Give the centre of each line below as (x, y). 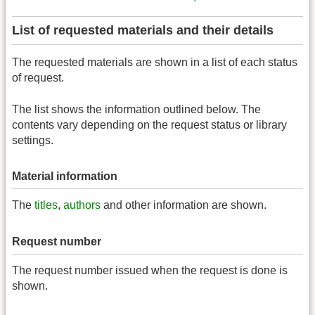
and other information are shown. (184, 205)
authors (82, 205)
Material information (65, 176)
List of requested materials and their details (143, 31)
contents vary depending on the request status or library (149, 124)
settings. (33, 140)
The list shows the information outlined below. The (136, 109)
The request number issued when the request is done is (150, 271)
